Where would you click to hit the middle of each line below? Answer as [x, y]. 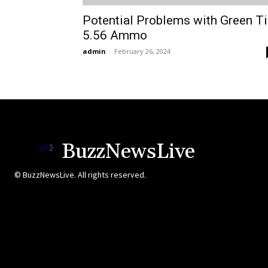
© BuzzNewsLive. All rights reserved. [80, 175]
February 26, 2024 [142, 51]
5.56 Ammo [115, 36]
